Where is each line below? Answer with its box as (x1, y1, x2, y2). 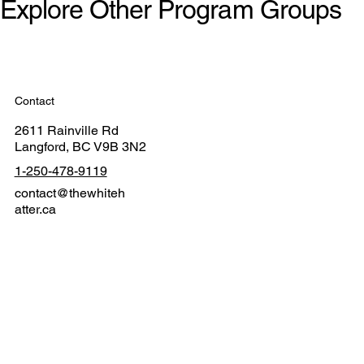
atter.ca (14, 201, 56, 218)
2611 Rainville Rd (14, 122, 119, 138)
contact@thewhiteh (14, 185, 125, 201)
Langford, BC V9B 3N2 (14, 138, 146, 154)
